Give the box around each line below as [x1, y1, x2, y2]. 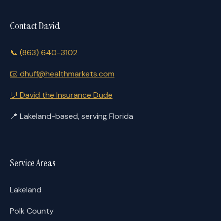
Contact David [10, 19, 60, 32]
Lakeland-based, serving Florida [18, 111, 133, 121]
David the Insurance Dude [18, 90, 112, 100]
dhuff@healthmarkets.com [18, 69, 114, 79]
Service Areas [10, 156, 56, 169]
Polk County [10, 206, 54, 216]
